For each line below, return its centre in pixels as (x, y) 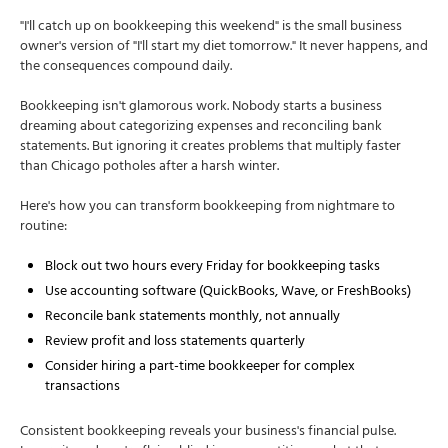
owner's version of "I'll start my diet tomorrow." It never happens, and (224, 48)
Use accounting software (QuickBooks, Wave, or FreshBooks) (228, 293)
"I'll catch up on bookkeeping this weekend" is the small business (211, 28)
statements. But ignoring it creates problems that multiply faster (210, 148)
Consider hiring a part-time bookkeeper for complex (200, 368)
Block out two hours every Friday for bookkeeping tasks (212, 268)
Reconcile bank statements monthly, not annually (192, 318)
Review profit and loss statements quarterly (175, 343)
